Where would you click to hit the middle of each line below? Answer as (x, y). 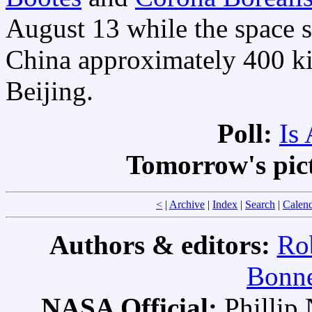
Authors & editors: (163, 245)
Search (260, 205)
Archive (187, 205)
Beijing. (49, 91)
